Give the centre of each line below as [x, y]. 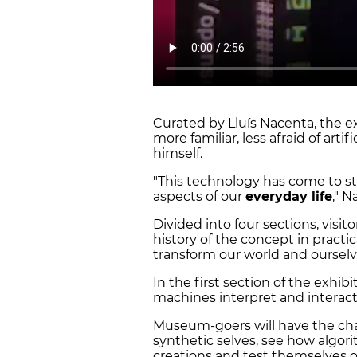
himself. [179, 154]
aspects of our [199, 197]
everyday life [289, 197]
